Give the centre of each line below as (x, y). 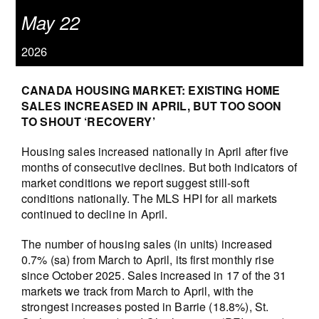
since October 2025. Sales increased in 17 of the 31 (154, 275)
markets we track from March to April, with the (137, 291)
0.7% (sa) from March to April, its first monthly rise (147, 259)
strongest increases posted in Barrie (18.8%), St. (145, 306)
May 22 (50, 22)
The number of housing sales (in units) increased (147, 244)
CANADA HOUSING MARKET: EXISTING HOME (151, 90)
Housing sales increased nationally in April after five (155, 151)
